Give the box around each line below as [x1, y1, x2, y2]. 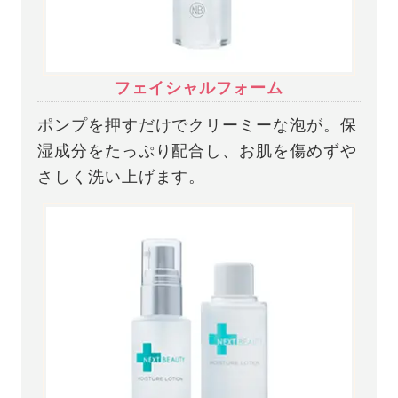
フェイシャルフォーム [115, 79, 283, 98]
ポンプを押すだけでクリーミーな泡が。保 [37, 115, 357, 134]
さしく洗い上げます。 [37, 167, 206, 186]
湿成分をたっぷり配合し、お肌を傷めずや [37, 141, 357, 160]
